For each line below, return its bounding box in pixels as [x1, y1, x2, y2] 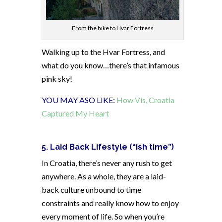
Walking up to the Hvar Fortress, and [42, 47, 165, 56]
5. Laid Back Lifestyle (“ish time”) [42, 142, 174, 152]
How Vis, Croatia [116, 95, 174, 105]
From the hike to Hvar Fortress [71, 24, 154, 32]
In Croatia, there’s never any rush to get [42, 158, 172, 167]
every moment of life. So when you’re [42, 211, 165, 221]
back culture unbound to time [42, 184, 141, 194]
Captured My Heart [42, 108, 109, 118]
